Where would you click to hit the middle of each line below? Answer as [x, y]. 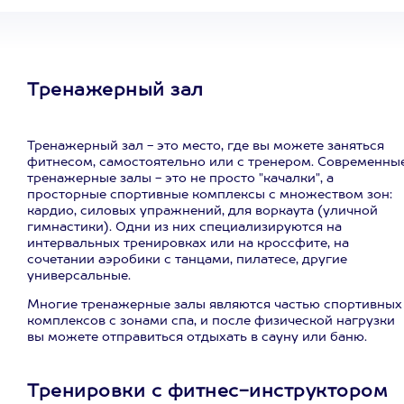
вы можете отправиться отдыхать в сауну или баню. [197, 337]
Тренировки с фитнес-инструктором [207, 392]
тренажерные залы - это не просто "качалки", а [180, 179]
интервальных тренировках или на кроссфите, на [188, 243]
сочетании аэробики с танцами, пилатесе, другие [187, 260]
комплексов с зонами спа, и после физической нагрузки [211, 321]
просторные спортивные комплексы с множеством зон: [210, 195]
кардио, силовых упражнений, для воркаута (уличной [202, 211]
